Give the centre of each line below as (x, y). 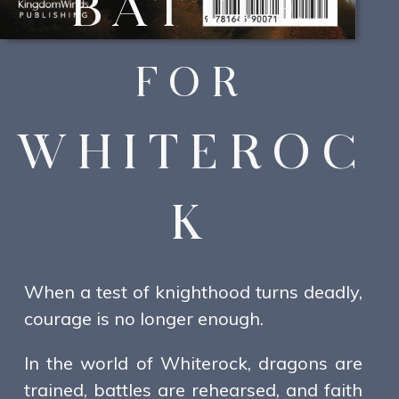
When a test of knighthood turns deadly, (193, 292)
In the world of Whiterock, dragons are (193, 363)
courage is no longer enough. (144, 319)
